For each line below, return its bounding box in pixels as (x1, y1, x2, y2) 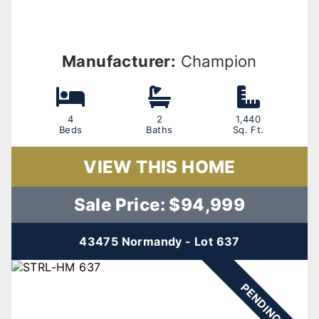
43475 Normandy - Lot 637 (79, 234, 240, 250)
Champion (176, 50, 257, 73)
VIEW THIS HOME (83, 155, 236, 179)
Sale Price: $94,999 (73, 192, 246, 217)
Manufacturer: (62, 50, 177, 73)
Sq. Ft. (232, 123, 264, 137)
